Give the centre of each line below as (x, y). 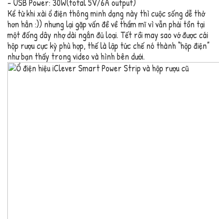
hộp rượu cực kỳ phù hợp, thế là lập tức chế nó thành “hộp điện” (109, 46)
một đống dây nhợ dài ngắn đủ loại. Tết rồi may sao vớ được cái (108, 35)
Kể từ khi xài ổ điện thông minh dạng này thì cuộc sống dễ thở (106, 14)
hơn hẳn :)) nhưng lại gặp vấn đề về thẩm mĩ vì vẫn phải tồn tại (106, 24)
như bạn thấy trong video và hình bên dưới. (76, 57)
